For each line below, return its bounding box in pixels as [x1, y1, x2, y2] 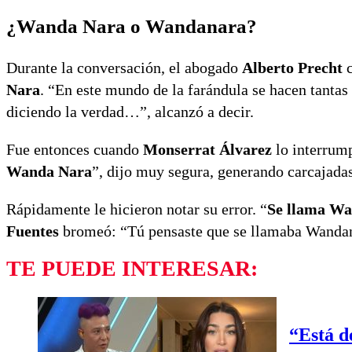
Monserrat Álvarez [143, 141, 272, 159]
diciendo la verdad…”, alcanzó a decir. [6, 103, 254, 121]
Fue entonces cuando [6, 141, 143, 159]
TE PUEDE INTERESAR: [6, 256, 258, 281]
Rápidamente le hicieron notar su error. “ [6, 200, 267, 218]
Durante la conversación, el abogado [6, 59, 242, 77]
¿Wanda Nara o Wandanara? [6, 16, 257, 38]
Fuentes [6, 222, 59, 240]
